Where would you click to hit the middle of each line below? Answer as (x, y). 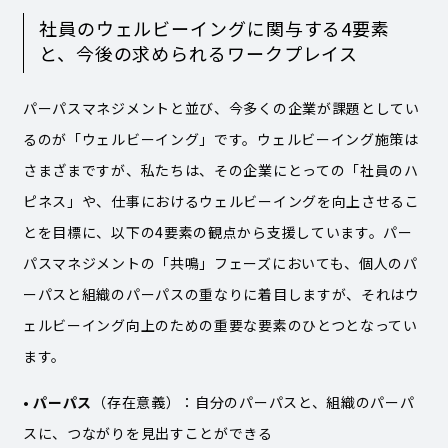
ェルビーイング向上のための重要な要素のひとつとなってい (220, 324)
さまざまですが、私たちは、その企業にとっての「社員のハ (220, 169)
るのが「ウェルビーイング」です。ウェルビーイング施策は (220, 138)
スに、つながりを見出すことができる (147, 432)
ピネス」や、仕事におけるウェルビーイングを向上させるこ (221, 200)
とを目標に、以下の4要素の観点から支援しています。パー (217, 231)
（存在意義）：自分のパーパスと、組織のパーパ (253, 401)
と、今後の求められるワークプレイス (198, 52)
